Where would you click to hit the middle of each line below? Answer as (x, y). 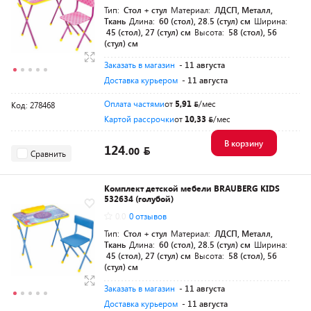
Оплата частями (134, 103)
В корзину (243, 143)
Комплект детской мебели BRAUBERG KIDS (192, 188)
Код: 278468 (33, 105)
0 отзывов (148, 216)
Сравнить (48, 153)
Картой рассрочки (139, 119)
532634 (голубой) (139, 199)
